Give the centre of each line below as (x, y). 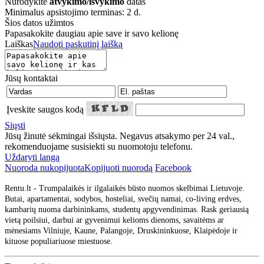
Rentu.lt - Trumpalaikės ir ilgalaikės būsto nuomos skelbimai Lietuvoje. (125, 189)
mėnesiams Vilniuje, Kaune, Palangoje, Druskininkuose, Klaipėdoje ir (121, 231)
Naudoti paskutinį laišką (78, 44)
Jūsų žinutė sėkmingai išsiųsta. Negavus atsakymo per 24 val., (120, 136)
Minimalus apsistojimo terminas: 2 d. (73, 12)
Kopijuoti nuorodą (118, 168)
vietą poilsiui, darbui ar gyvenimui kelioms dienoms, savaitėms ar (114, 220)
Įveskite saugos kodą (45, 110)
